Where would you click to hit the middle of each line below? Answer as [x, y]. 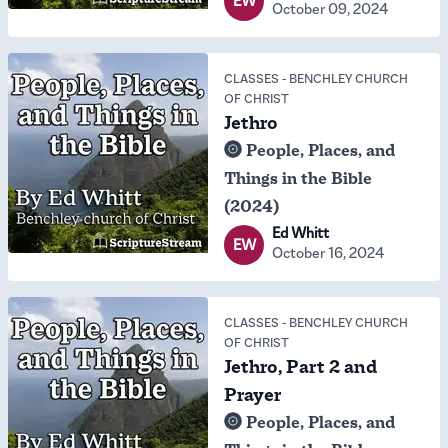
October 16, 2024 [328, 252]
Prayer [253, 395]
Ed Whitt [300, 232]
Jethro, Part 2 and [300, 367]
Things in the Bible [298, 178]
